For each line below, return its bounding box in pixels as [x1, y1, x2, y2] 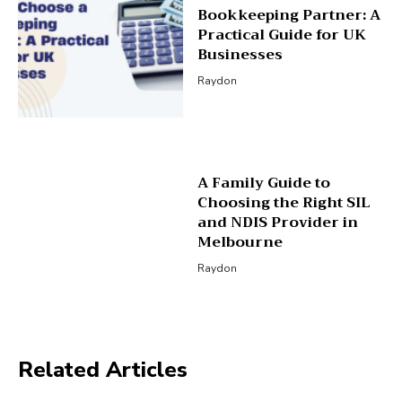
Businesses [197, 42, 283, 68]
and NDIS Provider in [197, 209, 358, 235]
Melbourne [197, 229, 283, 255]
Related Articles [18, 355, 188, 385]
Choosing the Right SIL [197, 189, 371, 215]
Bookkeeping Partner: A [197, 3, 380, 29]
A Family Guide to [197, 170, 330, 196]
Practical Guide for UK [197, 22, 366, 48]
